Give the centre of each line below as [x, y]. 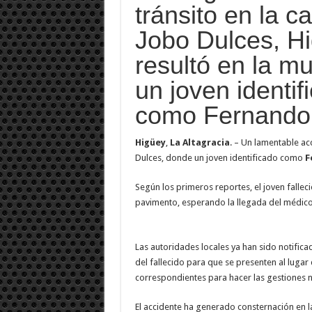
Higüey [150, 142]
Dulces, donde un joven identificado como [220, 157]
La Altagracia [200, 142]
